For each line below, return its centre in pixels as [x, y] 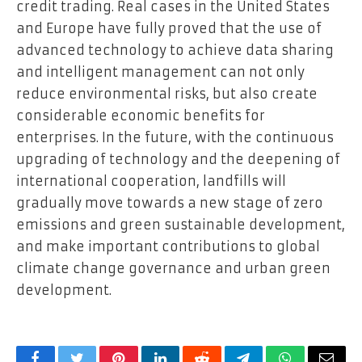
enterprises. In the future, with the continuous [175, 138]
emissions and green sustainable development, [181, 225]
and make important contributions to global [168, 247]
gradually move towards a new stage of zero [170, 203]
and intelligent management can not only [160, 72]
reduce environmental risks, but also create [167, 94]
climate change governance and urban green [173, 269]
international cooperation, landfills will [151, 181]
